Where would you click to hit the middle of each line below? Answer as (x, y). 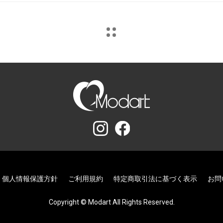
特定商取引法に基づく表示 (155, 179)
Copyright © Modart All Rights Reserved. (111, 202)
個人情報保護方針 (30, 179)
